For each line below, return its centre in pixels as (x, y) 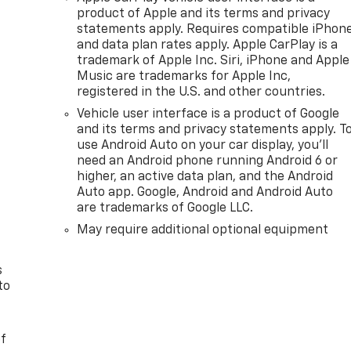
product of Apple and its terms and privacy (204, 14)
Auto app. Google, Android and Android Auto (205, 193)
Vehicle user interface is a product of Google (208, 115)
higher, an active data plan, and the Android (205, 177)
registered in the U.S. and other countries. (201, 93)
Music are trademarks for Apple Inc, (184, 77)
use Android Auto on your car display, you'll (203, 146)
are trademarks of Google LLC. (165, 209)
